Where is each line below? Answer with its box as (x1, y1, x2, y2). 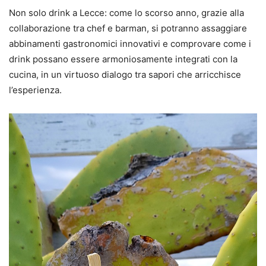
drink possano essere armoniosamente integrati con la (9, 53, 237, 65)
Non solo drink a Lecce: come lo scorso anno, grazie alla (9, 7, 244, 19)
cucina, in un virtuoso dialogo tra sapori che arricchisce (9, 69, 241, 81)
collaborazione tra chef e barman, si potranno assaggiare (9, 23, 247, 34)
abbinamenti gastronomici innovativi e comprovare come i (9, 38, 251, 50)
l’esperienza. (9, 84, 62, 96)
